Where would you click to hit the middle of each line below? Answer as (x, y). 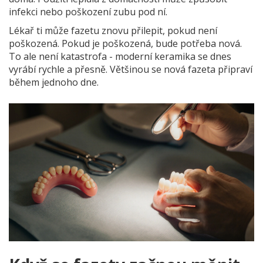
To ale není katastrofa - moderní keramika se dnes (120, 57)
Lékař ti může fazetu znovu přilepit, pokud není (113, 31)
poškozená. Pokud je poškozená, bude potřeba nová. (125, 44)
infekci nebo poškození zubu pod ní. (88, 12)
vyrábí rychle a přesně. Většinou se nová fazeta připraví (131, 70)
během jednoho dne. (54, 82)
